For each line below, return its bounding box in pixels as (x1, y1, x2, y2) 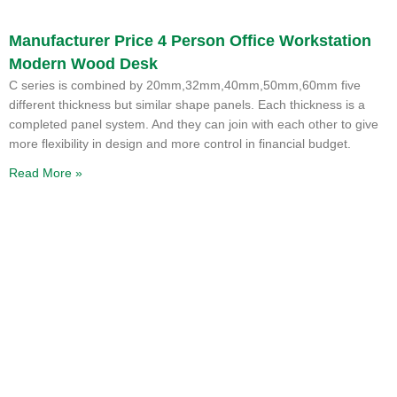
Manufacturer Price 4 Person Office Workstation (9, 31, 371, 50)
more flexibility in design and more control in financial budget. (9, 136, 351, 151)
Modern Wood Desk (9, 54, 158, 73)
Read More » (9, 165, 82, 180)
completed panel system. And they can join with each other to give (9, 116, 378, 131)
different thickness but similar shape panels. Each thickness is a (9, 97, 365, 112)
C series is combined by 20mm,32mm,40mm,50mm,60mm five (9, 77, 361, 92)
